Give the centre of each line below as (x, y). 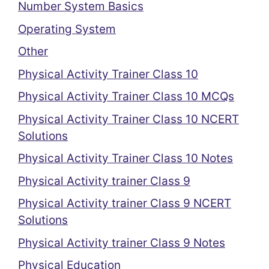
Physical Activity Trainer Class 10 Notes (125, 158)
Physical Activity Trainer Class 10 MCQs (126, 96)
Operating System (67, 29)
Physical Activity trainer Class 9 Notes (122, 243)
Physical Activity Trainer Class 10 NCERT (128, 119)
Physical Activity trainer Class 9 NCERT (125, 203)
